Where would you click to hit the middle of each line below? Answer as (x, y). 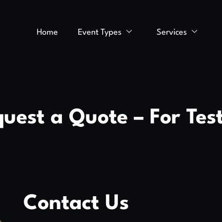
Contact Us (76, 204)
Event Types (99, 32)
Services (171, 32)
